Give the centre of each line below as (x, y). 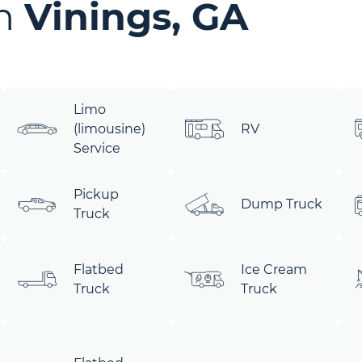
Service (97, 148)
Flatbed (99, 269)
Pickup (97, 194)
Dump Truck (281, 204)
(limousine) (110, 129)
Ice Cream (274, 269)
